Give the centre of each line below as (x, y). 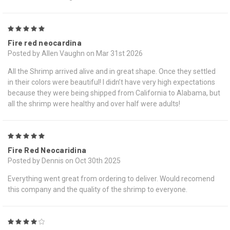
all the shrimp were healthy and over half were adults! (94, 104)
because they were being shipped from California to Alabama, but (114, 93)
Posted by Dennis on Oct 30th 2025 (64, 161)
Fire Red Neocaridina (47, 150)
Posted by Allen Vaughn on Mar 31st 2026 (75, 54)
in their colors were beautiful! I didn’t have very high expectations (111, 82)
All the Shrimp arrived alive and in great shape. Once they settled (112, 72)
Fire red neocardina (45, 43)
